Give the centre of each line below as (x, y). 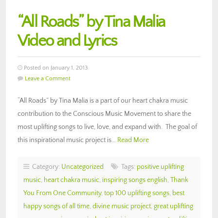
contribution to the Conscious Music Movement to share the (104, 114)
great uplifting (173, 206)
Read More (133, 140)
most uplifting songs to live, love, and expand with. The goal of (107, 127)
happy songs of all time (56, 206)
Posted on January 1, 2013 (55, 68)
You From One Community (62, 193)
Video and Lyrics (67, 41)
